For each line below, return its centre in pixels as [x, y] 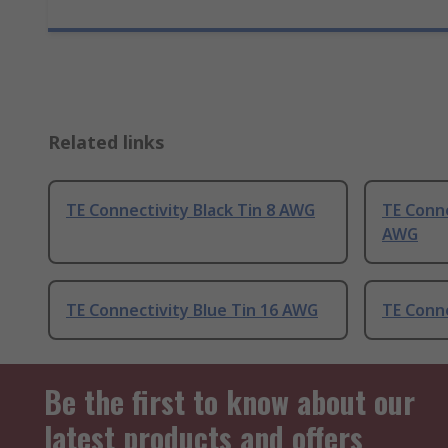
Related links [106, 142]
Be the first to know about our [229, 402]
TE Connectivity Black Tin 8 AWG [190, 210]
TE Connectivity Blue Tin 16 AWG [192, 310]
